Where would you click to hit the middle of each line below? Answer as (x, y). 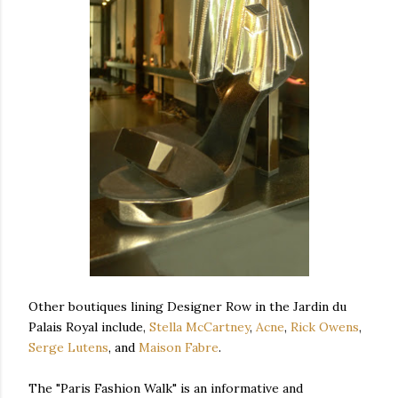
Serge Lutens (68, 347)
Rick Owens (325, 326)
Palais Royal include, (89, 326)
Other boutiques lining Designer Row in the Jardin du (187, 306)
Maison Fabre (179, 347)
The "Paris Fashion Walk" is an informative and (166, 388)
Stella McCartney (199, 326)
